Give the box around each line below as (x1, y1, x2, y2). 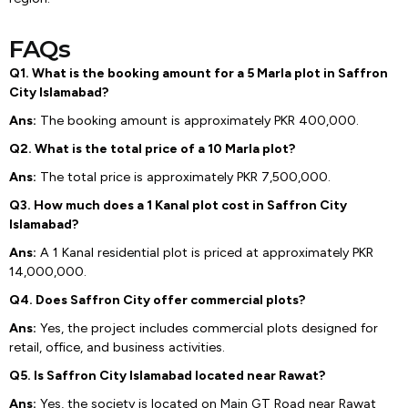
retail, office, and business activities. (9, 340, 225, 355)
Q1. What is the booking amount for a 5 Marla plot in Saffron (9, 66, 388, 81)
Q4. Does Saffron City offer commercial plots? (9, 292, 305, 308)
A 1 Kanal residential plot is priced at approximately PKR (36, 245, 373, 260)
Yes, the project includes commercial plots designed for (36, 321, 378, 336)
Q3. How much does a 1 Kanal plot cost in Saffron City (9, 198, 347, 213)
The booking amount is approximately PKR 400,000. (40, 113, 359, 128)
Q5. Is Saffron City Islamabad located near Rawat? (9, 368, 325, 383)
